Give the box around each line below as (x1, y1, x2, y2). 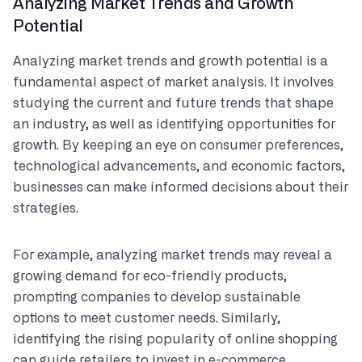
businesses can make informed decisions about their (13, 181, 348, 194)
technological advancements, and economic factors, (13, 160, 345, 173)
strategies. (13, 202, 78, 215)
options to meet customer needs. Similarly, (13, 312, 280, 325)
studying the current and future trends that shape (13, 97, 334, 110)
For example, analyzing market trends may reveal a (13, 249, 332, 262)
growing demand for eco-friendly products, (13, 270, 287, 283)
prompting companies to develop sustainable (13, 291, 301, 304)
